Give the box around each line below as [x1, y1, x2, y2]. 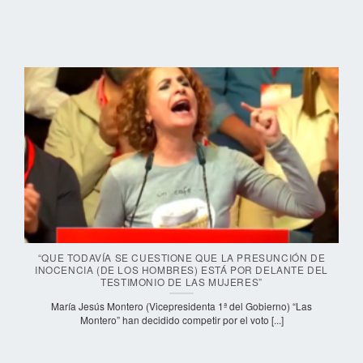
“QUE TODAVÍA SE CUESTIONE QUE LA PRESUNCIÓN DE [37, 250, 326, 264]
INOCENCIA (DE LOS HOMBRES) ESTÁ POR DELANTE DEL [35, 262, 328, 276]
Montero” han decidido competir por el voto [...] [79, 312, 284, 327]
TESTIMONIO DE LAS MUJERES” [100, 274, 263, 288]
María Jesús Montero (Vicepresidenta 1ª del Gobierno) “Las [51, 298, 312, 313]
